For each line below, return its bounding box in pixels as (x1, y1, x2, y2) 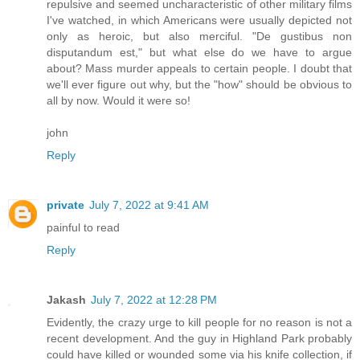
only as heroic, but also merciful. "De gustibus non (47, 29, 352, 43)
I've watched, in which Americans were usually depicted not (47, 13, 352, 27)
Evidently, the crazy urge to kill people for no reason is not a (47, 315, 352, 329)
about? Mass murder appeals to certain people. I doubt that (47, 61, 352, 75)
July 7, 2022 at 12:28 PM (91, 292, 217, 306)
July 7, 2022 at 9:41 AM (89, 198, 209, 211)
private (47, 198, 84, 211)
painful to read (47, 220, 120, 234)
